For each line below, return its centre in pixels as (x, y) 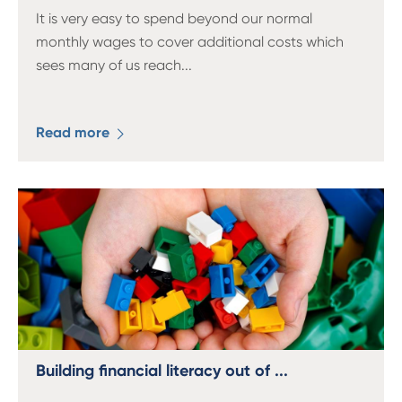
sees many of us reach (109, 65)
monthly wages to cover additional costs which (190, 42)
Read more (74, 132)
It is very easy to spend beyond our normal (174, 18)
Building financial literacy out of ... (162, 371)
